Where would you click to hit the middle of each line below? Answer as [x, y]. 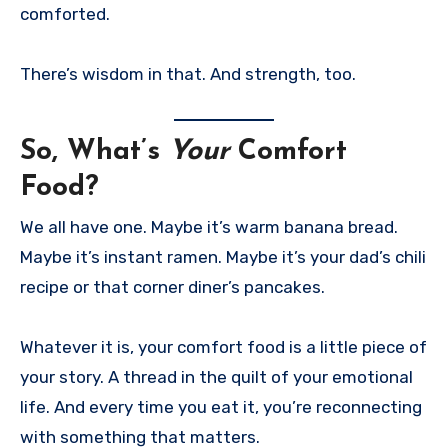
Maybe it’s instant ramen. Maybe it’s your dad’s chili [223, 257]
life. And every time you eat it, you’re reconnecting [221, 407]
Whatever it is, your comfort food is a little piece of [223, 347]
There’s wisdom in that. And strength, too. [188, 74]
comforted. [65, 14]
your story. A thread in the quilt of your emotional [216, 377]
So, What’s [94, 151]
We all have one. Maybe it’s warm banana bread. [209, 227]
